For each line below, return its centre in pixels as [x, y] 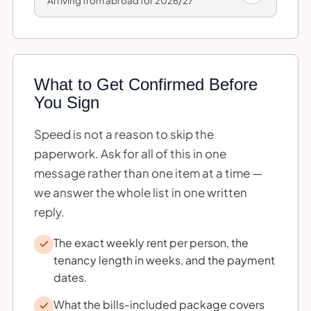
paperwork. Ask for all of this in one [130, 153]
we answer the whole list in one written [141, 192]
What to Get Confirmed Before [146, 84]
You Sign [67, 102]
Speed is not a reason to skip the [124, 134]
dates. [70, 277]
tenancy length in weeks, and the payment [164, 260]
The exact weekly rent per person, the [151, 242]
